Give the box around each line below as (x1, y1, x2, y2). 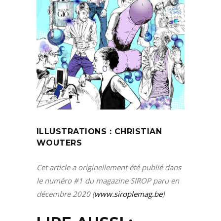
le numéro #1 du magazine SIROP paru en (37, 176, 179, 186)
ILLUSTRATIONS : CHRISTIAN (37, 127, 162, 137)
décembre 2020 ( (37, 189, 94, 199)
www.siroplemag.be (94, 189, 162, 199)
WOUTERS (37, 138, 82, 148)
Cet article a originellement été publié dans (37, 162, 181, 173)
